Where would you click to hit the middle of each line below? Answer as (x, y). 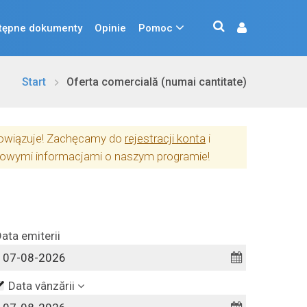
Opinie (110, 28)
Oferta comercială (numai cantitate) (157, 82)
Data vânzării (41, 286)
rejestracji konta (165, 138)
